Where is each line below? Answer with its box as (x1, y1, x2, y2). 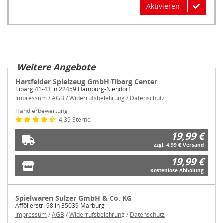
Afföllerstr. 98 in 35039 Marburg (15, 201, 105, 210)
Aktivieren (146, 1, 180, 11)
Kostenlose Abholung (150, 167, 204, 174)
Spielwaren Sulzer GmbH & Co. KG (15, 193, 132, 203)
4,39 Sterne (57, 115, 91, 124)
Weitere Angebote (17, 61, 95, 73)
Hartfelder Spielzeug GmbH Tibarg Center (15, 77, 157, 87)
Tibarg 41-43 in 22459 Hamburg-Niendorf (15, 85, 130, 94)
